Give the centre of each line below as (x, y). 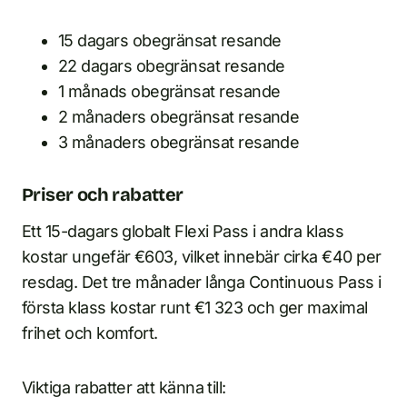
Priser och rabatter (103, 194)
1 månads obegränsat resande (169, 91)
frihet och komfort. (90, 333)
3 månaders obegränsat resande (179, 142)
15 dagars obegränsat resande (170, 40)
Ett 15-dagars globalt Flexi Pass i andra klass (183, 231)
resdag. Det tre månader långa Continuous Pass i (202, 282)
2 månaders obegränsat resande (179, 117)
